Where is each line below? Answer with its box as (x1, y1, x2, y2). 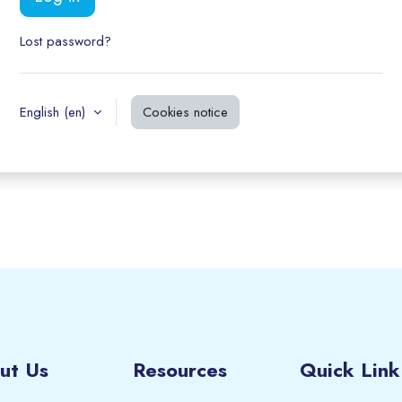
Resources (133, 355, 227, 385)
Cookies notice (143, 102, 228, 123)
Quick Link (300, 355, 400, 385)
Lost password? (20, 31, 111, 52)
